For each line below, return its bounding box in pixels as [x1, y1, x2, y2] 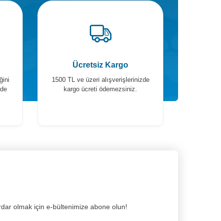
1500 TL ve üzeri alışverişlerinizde [51, 76, 149, 83]
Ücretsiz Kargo [73, 61, 128, 69]
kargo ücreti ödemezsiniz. [64, 85, 137, 93]
